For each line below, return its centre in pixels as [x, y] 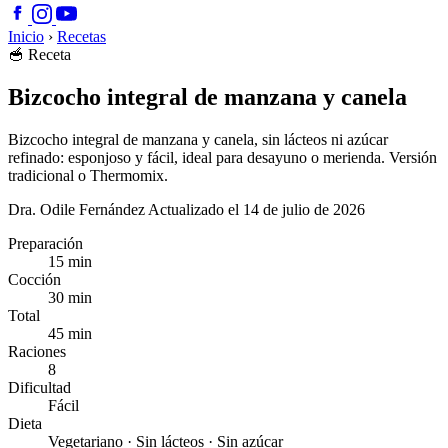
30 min [70, 297]
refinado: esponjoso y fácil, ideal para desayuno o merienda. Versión [222, 157]
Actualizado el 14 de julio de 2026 [256, 209]
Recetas [81, 36]
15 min [70, 261]
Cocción [34, 279]
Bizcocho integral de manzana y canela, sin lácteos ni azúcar [198, 139]
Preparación [45, 243]
